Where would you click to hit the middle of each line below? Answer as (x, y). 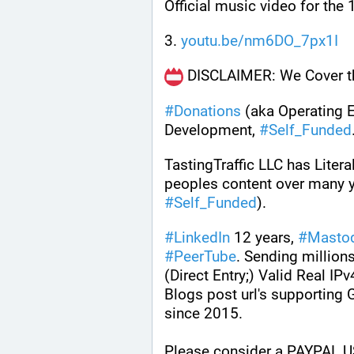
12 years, (264, 237)
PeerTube (205, 256)
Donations (207, 111)
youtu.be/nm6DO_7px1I (260, 41)
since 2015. (203, 314)
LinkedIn (202, 237)
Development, (212, 130)
